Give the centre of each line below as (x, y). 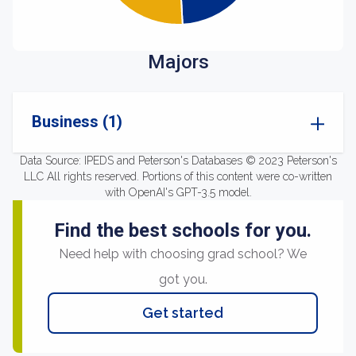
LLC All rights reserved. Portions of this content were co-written (178, 176)
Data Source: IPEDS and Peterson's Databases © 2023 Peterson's (178, 161)
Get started (183, 313)
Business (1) (77, 122)
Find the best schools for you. (183, 230)
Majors (178, 62)
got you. (183, 279)
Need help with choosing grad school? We (183, 254)
